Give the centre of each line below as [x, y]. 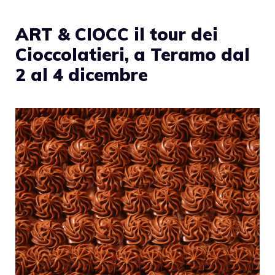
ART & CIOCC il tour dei [117, 34]
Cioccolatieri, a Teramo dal [133, 54]
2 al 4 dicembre [82, 74]
